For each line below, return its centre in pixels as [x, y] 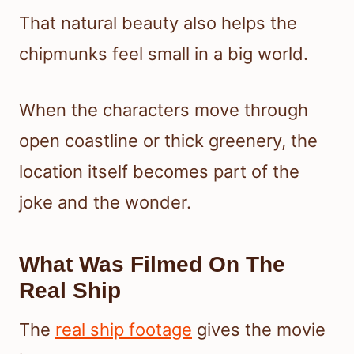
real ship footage [124, 330]
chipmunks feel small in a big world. [164, 54]
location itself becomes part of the [159, 172]
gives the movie [259, 330]
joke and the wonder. [105, 203]
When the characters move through [164, 110]
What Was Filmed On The [152, 265]
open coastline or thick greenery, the [168, 141]
